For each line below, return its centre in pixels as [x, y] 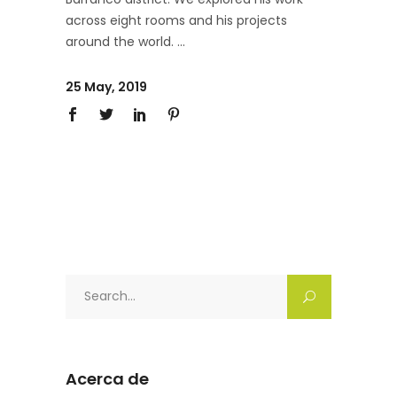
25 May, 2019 [106, 87]
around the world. [121, 42]
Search [87, 286]
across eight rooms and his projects [176, 21]
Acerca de [107, 379]
